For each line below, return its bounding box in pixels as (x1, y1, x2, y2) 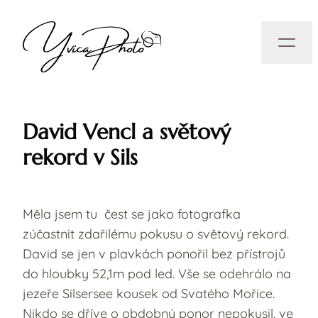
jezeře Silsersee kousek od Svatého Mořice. (23, 285, 275, 302)
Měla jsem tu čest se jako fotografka (23, 206, 241, 222)
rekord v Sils (23, 144, 138, 170)
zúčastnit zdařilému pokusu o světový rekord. (23, 226, 289, 242)
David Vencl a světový (23, 119, 231, 145)
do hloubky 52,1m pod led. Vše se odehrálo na (23, 265, 291, 282)
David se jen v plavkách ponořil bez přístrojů (23, 246, 285, 262)
